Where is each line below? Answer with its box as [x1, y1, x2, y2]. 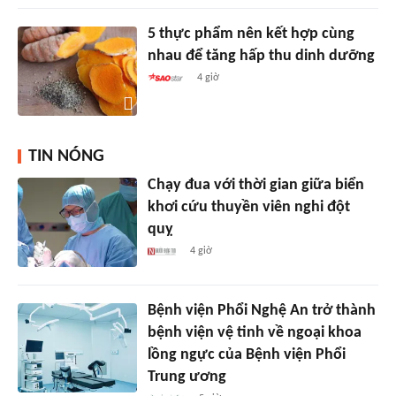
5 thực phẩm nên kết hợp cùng [147, 26, 354, 43]
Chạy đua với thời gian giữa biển [147, 177, 364, 194]
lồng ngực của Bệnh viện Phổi [147, 346, 346, 364]
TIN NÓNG [28, 148, 104, 166]
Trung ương [147, 369, 226, 386]
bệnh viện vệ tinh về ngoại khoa [147, 324, 362, 342]
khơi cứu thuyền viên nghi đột [147, 199, 350, 217]
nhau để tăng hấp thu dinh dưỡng [147, 48, 375, 65]
